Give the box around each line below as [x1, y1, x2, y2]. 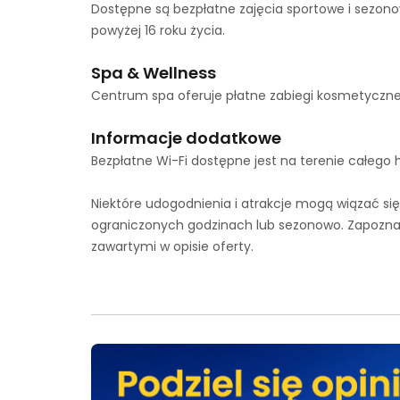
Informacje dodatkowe [91, 127, 281, 149]
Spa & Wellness [91, 62, 216, 84]
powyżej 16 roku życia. [91, 21, 225, 39]
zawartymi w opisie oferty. [91, 237, 254, 255]
